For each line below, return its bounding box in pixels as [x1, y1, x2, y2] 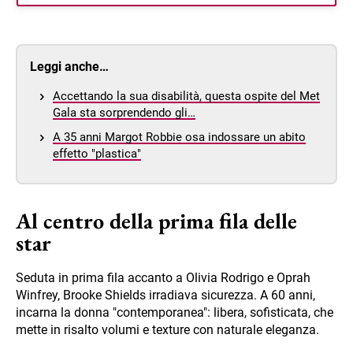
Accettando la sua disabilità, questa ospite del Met [53, 88, 320, 103]
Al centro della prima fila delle [16, 206, 297, 235]
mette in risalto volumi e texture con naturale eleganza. [16, 321, 319, 337]
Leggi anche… [30, 58, 109, 74]
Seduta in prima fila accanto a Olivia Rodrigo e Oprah [16, 269, 310, 285]
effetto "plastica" [53, 146, 141, 161]
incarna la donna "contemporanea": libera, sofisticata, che [16, 304, 333, 320]
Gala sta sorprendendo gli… [53, 105, 195, 120]
